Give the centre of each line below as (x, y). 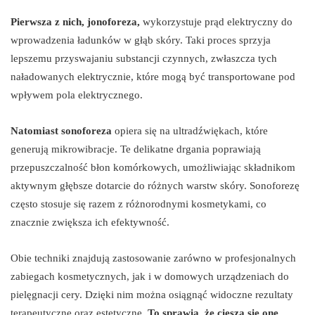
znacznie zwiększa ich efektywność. (90, 223)
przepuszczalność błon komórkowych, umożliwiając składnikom (153, 168)
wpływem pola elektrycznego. (77, 95)
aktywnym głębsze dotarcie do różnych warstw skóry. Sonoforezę (155, 186)
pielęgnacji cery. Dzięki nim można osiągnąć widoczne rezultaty (152, 295)
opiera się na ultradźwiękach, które (190, 131)
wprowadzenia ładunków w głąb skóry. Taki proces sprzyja (141, 40)
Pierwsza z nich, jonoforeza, (75, 22)
